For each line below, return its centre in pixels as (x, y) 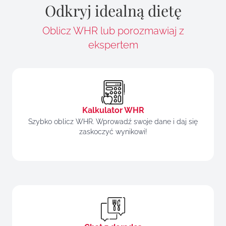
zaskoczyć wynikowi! (113, 131)
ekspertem (113, 45)
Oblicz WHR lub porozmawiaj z (113, 31)
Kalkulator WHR (113, 110)
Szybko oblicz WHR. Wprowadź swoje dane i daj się (113, 121)
